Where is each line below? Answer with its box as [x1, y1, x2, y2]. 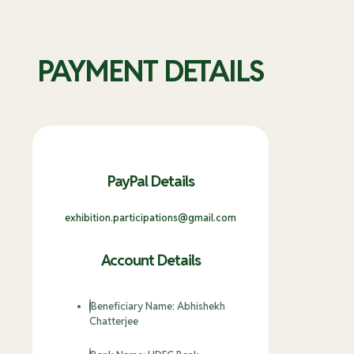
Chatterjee [89, 314, 138, 329]
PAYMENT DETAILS [37, 52, 264, 91]
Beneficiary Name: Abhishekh [91, 299, 225, 314]
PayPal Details [107, 171, 194, 190]
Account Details [100, 250, 201, 270]
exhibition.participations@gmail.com [65, 211, 236, 225]
